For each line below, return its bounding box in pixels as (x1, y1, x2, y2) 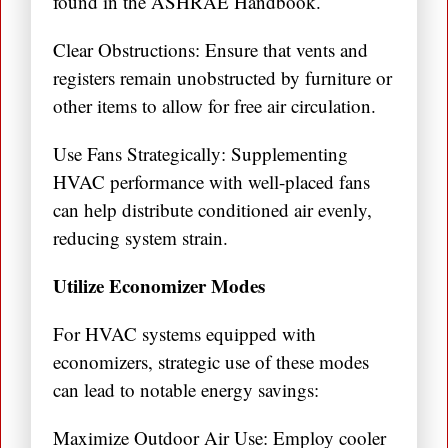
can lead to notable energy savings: (53, 377, 319, 403)
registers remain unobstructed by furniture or (53, 65, 392, 91)
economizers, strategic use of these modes (53, 349, 369, 375)
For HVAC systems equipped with (53, 321, 316, 347)
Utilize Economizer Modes (53, 272, 265, 300)
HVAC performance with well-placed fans (53, 169, 370, 195)
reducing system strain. (53, 225, 228, 251)
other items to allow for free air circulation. (53, 93, 376, 119)
